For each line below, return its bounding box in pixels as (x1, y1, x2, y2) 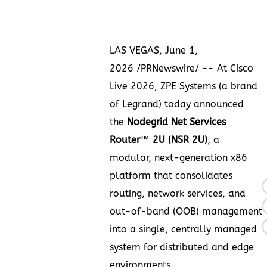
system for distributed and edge (110, 241, 254, 253)
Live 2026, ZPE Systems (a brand (110, 80, 257, 92)
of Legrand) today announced (110, 98, 244, 110)
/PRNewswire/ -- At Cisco (133, 62, 253, 74)
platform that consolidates (110, 169, 232, 181)
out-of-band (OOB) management (110, 205, 262, 217)
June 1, (165, 44, 198, 56)
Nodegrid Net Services (127, 116, 226, 128)
